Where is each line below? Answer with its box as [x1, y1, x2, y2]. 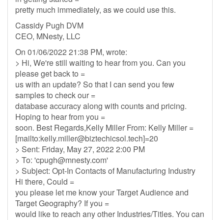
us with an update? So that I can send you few [15, 79, 174, 90]
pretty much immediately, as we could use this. [15, 4, 176, 15]
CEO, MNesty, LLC [15, 30, 81, 42]
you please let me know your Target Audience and [15, 187, 189, 198]
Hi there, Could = [15, 176, 74, 187]
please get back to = [15, 68, 85, 79]
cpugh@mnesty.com [36, 154, 107, 165]
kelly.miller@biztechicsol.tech [40, 133, 143, 144]
